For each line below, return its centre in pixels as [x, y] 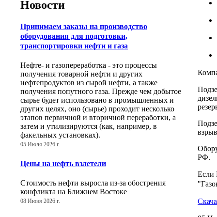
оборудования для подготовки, [74, 36]
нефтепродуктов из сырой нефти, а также [89, 83]
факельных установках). [60, 135]
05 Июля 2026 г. [40, 145]
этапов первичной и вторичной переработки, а [98, 118]
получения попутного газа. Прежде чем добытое [101, 92]
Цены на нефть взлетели [63, 163]
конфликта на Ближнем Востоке [74, 191]
